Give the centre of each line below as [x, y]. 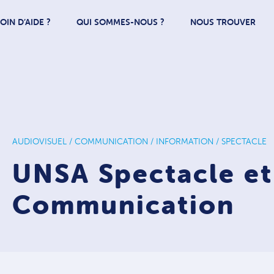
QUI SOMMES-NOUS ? [120, 22]
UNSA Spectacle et [143, 174]
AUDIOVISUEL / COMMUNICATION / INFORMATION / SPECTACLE [139, 142]
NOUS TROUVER [223, 22]
